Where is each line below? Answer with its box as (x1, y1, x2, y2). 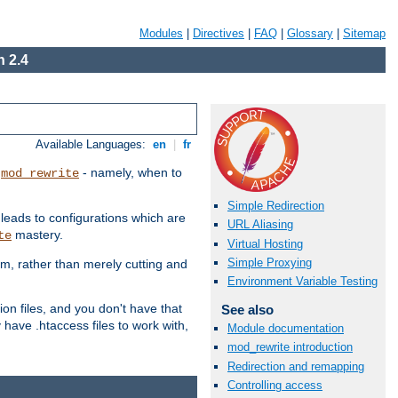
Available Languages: (36, 138, 150, 152)
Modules (139, 27, 183, 40)
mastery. (12, 227, 63, 243)
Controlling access (227, 378, 322, 392)
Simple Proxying (227, 255, 312, 269)
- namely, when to (79, 165, 182, 180)
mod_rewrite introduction (227, 340, 353, 354)
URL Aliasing (227, 218, 293, 232)
